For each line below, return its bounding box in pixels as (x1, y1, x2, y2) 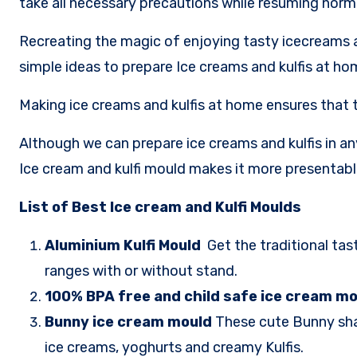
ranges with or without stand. (45, 261, 237, 280)
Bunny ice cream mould (45, 312, 215, 331)
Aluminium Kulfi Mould (45, 236, 207, 254)
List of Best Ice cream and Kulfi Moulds (19, 198, 301, 216)
